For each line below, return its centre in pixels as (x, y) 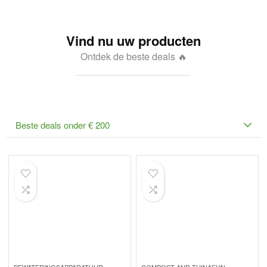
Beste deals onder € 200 (63, 125)
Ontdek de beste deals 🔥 (133, 56)
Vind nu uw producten (133, 41)
